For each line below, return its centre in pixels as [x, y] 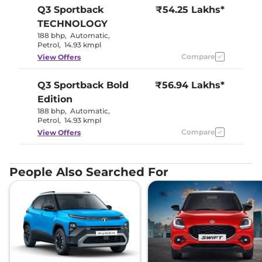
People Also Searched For [89, 172]
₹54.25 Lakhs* [190, 10]
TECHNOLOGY [73, 24]
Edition [55, 99]
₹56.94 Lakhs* [190, 85]
